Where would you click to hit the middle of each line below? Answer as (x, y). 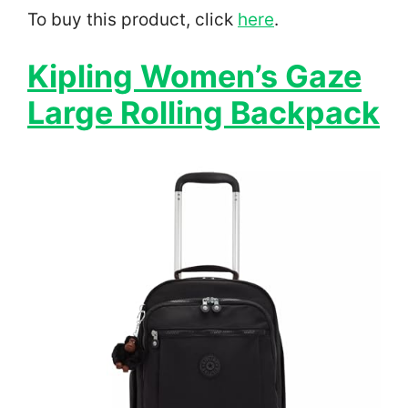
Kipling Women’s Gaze (194, 76)
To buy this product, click (133, 19)
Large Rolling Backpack (204, 113)
